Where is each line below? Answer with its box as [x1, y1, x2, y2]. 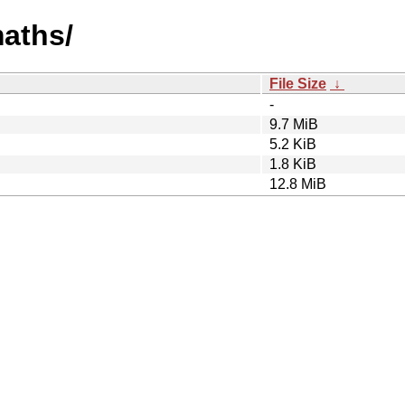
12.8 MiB [269, 175, 326, 192]
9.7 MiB [269, 116, 318, 132]
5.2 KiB [269, 136, 316, 152]
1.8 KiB [269, 155, 316, 172]
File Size [269, 75, 326, 91]
